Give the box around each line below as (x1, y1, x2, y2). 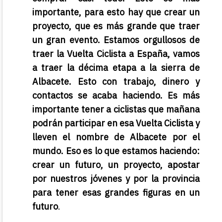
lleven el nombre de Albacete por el (32, 131, 200, 143)
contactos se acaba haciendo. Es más (32, 90, 200, 102)
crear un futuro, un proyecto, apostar (32, 159, 200, 171)
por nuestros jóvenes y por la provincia (32, 173, 200, 185)
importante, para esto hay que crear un (32, 6, 200, 18)
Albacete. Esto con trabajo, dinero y (32, 76, 200, 88)
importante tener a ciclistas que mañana (32, 104, 200, 115)
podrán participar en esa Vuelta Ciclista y (32, 117, 200, 129)
